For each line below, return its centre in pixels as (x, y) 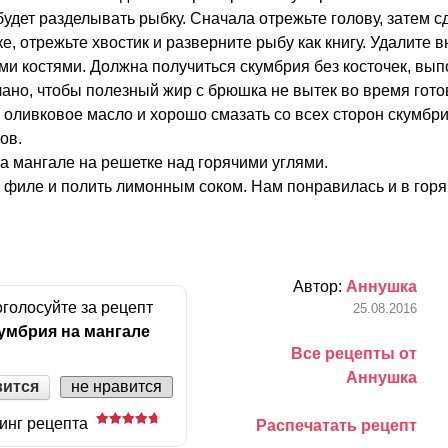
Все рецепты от (354, 353)
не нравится (116, 387)
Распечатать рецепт (336, 425)
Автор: (319, 286)
